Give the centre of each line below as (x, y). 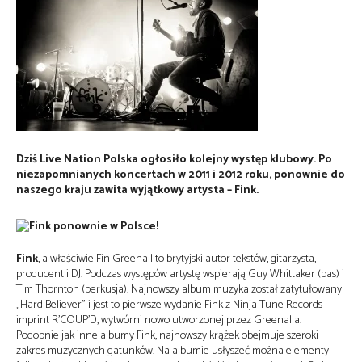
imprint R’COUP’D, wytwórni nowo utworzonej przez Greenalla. (159, 320)
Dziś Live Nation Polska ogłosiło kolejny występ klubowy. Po (174, 160)
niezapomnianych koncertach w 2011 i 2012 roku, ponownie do (181, 175)
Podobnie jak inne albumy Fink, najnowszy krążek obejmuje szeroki (167, 336)
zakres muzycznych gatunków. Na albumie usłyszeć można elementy (173, 351)
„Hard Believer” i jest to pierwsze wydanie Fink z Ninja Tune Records (169, 305)
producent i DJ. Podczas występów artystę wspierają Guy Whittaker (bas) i (180, 274)
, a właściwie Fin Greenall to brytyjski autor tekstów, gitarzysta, (177, 259)
